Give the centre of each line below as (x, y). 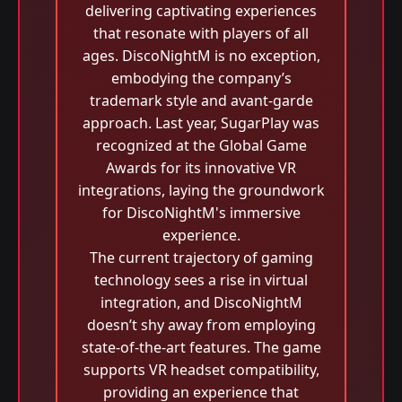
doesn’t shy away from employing (201, 325)
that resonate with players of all (201, 33)
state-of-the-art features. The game (201, 347)
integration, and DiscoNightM (201, 302)
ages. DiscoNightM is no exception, (201, 56)
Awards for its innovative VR (201, 168)
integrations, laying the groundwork (201, 190)
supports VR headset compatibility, (201, 370)
